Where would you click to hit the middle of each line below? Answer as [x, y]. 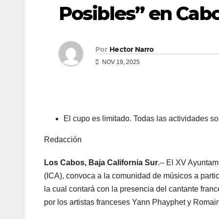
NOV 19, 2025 [120, 62]
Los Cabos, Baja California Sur [101, 163]
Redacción [63, 140]
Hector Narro [131, 49]
